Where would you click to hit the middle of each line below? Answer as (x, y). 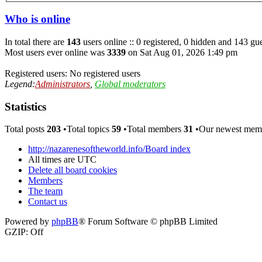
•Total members (152, 129)
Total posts (26, 129)
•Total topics (86, 129)
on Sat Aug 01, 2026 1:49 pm (182, 52)
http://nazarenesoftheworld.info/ (87, 149)
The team (45, 191)
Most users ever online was (56, 52)
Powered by (28, 222)
